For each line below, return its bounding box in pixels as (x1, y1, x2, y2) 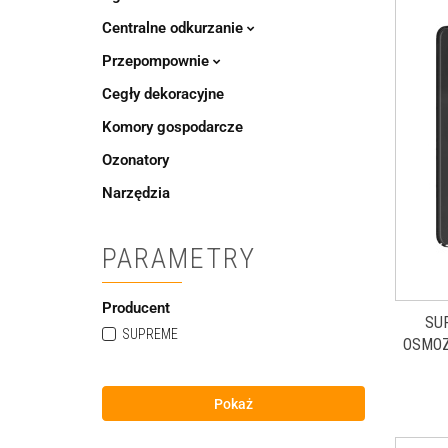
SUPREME (122, 326, 178, 342)
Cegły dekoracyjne (102, 85, 224, 103)
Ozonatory (102, 151, 169, 169)
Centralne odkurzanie (102, 19, 247, 37)
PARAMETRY (102, 242, 256, 275)
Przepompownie (102, 52, 213, 70)
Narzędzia (102, 184, 170, 202)
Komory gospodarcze (102, 118, 243, 136)
